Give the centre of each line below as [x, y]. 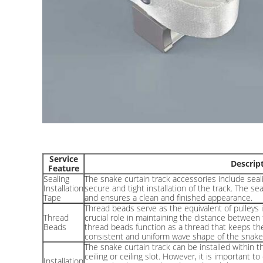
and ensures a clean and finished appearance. [168, 197]
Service [63, 159]
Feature [63, 168]
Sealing [56, 178]
